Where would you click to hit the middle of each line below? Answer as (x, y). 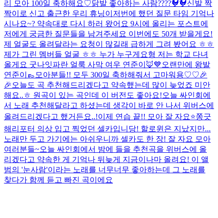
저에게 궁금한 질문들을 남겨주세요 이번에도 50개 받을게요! (108, 34)
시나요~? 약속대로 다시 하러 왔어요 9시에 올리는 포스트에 (106, 23)
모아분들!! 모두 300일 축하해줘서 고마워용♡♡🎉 (121, 74)
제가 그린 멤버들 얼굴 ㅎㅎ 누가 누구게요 (76, 54)
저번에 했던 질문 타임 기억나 (163, 13)
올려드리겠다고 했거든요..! (51, 116)
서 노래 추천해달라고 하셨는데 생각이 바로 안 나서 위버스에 (109, 105)
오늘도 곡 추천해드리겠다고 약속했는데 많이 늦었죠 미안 (111, 85)
